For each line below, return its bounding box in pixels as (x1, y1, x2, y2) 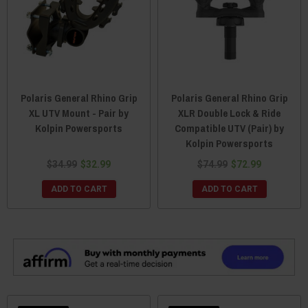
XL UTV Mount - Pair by (29, 105, 129, 120)
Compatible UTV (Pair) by (175, 120, 284, 135)
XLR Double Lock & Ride (178, 105, 280, 120)
